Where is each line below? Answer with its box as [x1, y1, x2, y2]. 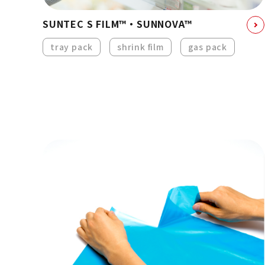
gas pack [188, 41, 228, 53]
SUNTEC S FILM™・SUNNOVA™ [43, 17, 192, 31]
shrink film [117, 41, 164, 53]
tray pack [50, 41, 93, 53]
